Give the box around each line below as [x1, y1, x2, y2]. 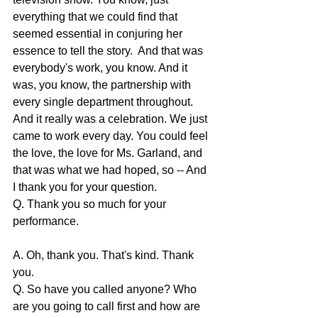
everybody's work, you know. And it [13, 62, 190, 75]
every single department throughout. [13, 96, 196, 109]
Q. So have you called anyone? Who [13, 283, 199, 296]
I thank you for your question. [13, 181, 157, 194]
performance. [13, 215, 79, 228]
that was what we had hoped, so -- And [13, 164, 209, 177]
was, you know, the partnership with [13, 79, 194, 92]
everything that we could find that [13, 11, 180, 23]
